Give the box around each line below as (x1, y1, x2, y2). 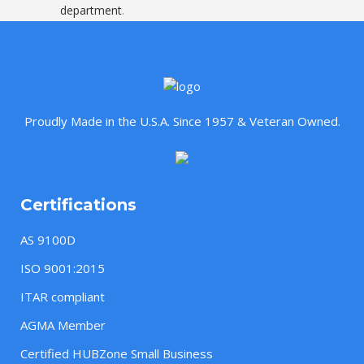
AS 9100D (20, 232, 76, 249)
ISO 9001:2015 (20, 260, 105, 277)
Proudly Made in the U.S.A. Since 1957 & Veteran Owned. (24, 113, 340, 130)
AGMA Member (20, 317, 106, 334)
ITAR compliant (20, 288, 105, 305)
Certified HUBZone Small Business (20, 345, 213, 362)
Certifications (20, 195, 136, 215)
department (60, 2, 122, 18)
